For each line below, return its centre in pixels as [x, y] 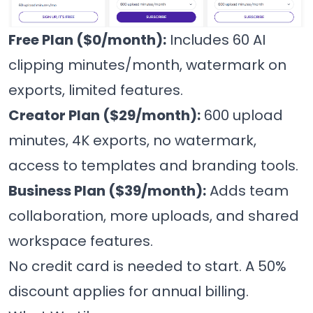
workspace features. [81, 241]
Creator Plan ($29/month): [104, 115]
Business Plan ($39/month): [107, 190]
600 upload [242, 115]
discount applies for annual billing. [129, 291]
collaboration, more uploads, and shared [154, 216]
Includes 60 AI [216, 39]
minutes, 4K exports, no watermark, [132, 140]
